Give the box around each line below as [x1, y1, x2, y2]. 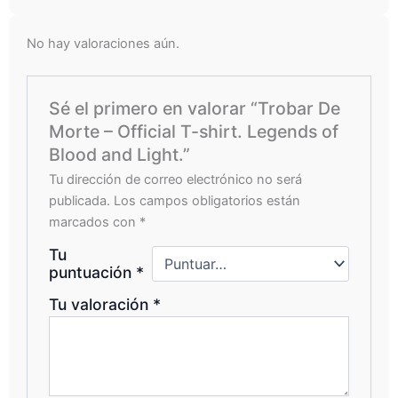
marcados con [49, 213, 140, 230]
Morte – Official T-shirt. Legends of [49, 120, 339, 142]
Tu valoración [49, 294, 154, 314]
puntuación [49, 262, 137, 282]
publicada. [49, 192, 111, 209]
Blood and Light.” [49, 143, 191, 165]
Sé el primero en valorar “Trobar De [49, 97, 341, 119]
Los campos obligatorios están [114, 192, 301, 209]
